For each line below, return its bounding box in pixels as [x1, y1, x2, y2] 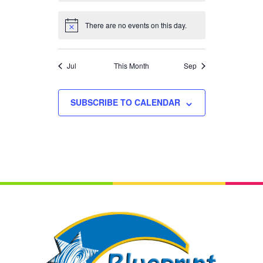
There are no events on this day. [85, 20, 187, 31]
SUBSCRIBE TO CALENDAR [70, 96, 180, 109]
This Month [114, 60, 149, 71]
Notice [64, 23, 85, 34]
